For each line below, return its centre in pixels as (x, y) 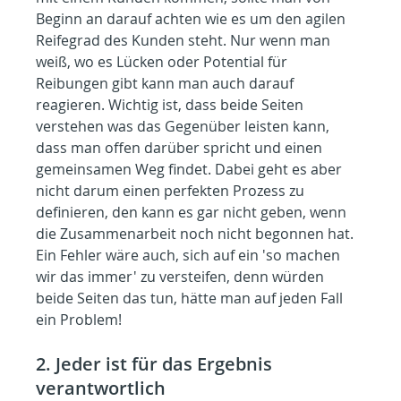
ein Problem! (79, 319)
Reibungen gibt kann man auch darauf (167, 83)
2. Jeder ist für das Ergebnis (157, 363)
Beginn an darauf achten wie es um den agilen (193, 18)
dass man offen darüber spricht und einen (181, 147)
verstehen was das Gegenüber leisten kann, (185, 126)
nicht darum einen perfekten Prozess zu (172, 190)
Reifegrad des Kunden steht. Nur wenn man (185, 40)
